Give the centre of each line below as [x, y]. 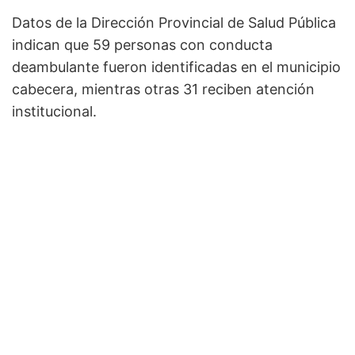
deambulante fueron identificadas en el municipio [176, 67]
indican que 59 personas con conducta [142, 45]
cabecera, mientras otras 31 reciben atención [163, 90]
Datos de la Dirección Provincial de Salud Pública [174, 23]
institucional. [54, 112]
